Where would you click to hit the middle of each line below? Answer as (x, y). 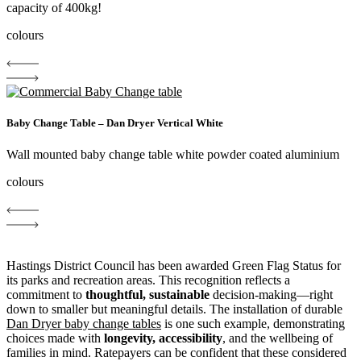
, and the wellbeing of (278, 338)
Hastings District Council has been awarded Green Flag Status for (174, 266)
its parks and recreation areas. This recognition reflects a (148, 280)
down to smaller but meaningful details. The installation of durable (174, 309)
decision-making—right (271, 295)
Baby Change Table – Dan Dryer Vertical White (115, 123)
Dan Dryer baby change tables (84, 324)
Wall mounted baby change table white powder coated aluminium (173, 155)
